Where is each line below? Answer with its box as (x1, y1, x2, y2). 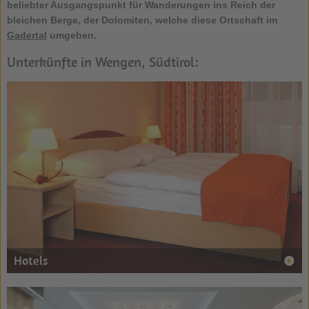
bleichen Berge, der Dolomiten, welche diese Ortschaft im (6, 14, 277, 26)
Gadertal (6, 29, 47, 41)
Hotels (13, 252, 48, 268)
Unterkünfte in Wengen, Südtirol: (6, 52, 199, 70)
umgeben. (46, 29, 97, 41)
